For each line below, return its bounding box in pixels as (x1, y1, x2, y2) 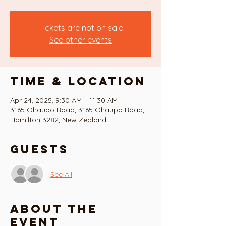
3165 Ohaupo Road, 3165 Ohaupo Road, (10, 105, 144, 115)
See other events (49, 35, 112, 45)
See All (50, 169, 72, 179)
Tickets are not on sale (38, 23, 123, 33)
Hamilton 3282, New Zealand (10, 115, 106, 125)
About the (10, 202, 97, 216)
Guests (10, 142, 69, 157)
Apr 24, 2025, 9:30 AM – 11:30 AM (10, 96, 118, 105)
